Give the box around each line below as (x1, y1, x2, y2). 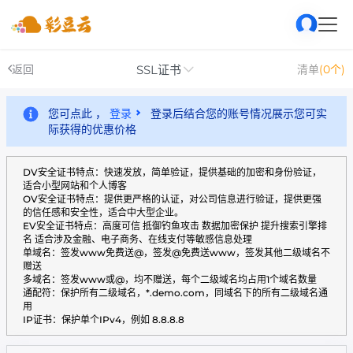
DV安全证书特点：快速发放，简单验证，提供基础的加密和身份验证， (23, 166, 321, 178)
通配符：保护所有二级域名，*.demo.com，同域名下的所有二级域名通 (23, 287, 328, 299)
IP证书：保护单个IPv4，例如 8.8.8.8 (23, 314, 184, 325)
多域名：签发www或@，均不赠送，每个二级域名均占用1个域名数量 (23, 273, 317, 285)
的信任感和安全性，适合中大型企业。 (23, 206, 184, 218)
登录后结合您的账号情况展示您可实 (147, 106, 327, 121)
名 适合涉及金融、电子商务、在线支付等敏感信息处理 (23, 233, 252, 245)
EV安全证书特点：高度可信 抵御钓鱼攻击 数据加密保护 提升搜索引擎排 (23, 220, 327, 232)
